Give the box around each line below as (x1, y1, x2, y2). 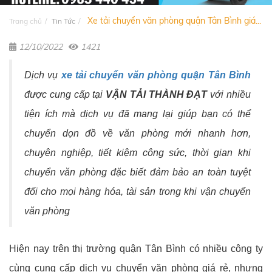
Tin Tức (52, 16, 75, 26)
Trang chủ (9, 16, 42, 26)
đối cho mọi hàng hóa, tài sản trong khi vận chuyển (24, 186, 251, 197)
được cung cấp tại (24, 89, 106, 100)
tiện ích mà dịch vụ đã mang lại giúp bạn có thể (24, 109, 251, 120)
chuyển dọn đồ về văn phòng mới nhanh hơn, (24, 128, 251, 139)
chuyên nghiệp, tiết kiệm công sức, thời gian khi (24, 148, 251, 158)
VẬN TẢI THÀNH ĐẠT (106, 89, 211, 100)
